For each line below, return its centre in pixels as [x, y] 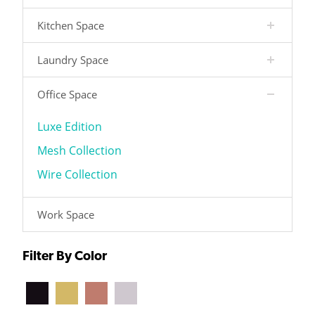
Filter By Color [65, 256]
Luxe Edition [70, 127]
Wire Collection [77, 175]
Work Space [66, 215]
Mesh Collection [79, 151]
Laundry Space [73, 60]
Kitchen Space [71, 26]
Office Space [67, 95]
